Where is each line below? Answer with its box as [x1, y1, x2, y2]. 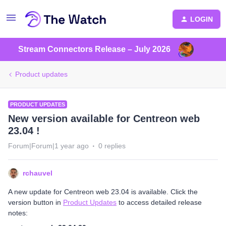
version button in [8, 198, 63, 206]
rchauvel [23, 169, 52, 177]
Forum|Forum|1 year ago [8, 142, 89, 150]
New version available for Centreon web [8, 113, 200, 124]
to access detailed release [117, 198, 202, 206]
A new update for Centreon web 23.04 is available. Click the [8, 188, 198, 196]
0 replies [98, 142, 126, 150]
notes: [8, 209, 28, 217]
